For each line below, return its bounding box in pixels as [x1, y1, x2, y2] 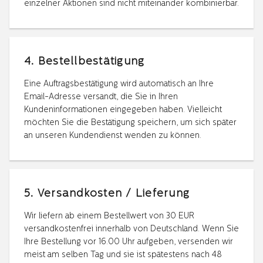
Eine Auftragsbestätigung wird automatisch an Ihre [24, 79, 214, 89]
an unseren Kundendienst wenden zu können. [24, 131, 201, 140]
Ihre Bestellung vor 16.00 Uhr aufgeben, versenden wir [24, 237, 233, 247]
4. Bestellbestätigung [24, 56, 145, 68]
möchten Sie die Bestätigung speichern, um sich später [24, 118, 237, 127]
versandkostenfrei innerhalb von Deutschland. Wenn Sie [24, 224, 239, 234]
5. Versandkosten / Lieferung [24, 188, 190, 200]
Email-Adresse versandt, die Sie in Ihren [24, 92, 178, 102]
